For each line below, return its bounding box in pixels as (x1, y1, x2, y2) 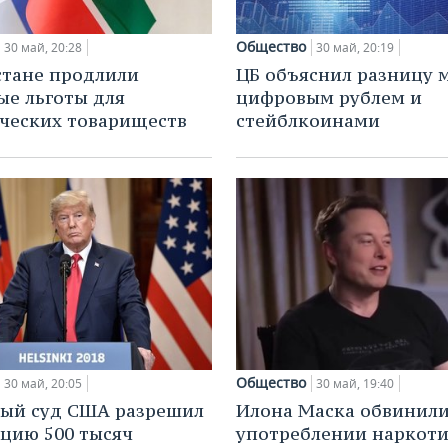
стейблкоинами (236, 108, 380, 132)
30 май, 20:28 (4, 38, 82, 56)
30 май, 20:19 (316, 38, 394, 56)
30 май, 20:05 (4, 374, 82, 392)
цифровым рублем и (236, 85, 422, 109)
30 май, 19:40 (316, 374, 394, 392)
